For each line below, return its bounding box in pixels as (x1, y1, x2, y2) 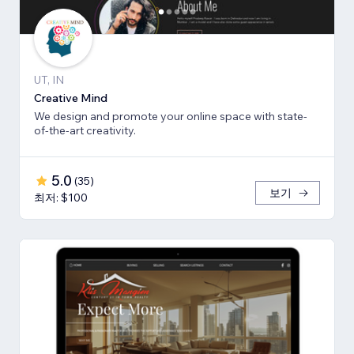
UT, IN (34, 73, 64, 88)
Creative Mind (34, 91, 107, 106)
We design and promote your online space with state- (34, 109, 307, 124)
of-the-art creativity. (34, 123, 136, 138)
